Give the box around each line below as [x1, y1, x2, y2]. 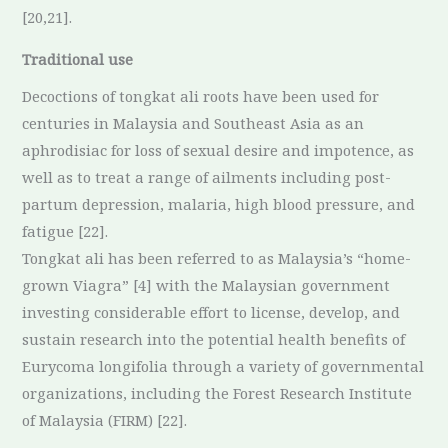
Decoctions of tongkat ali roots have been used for [22, 86, 380, 107]
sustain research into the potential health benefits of [22, 329, 406, 350]
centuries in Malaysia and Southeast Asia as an [22, 113, 365, 134]
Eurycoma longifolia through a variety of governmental [22, 356, 425, 377]
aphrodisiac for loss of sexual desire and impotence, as [22, 140, 415, 161]
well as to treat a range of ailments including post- [22, 167, 392, 188]
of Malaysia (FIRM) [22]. [22, 410, 188, 431]
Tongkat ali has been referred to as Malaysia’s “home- [22, 248, 412, 269]
